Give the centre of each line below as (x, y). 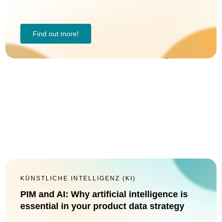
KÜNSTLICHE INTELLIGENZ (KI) (78, 178)
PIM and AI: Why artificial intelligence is (104, 194)
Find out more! (56, 34)
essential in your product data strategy (102, 206)
